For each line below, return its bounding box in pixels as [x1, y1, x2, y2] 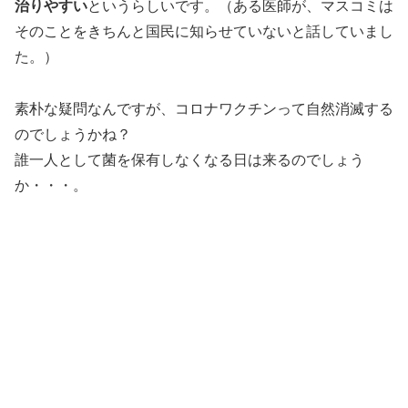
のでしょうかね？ [15, 126, 131, 142]
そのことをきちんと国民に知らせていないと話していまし [15, 23, 393, 39]
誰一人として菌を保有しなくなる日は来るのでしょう [15, 151, 364, 168]
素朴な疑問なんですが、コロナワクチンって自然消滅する [15, 100, 393, 117]
